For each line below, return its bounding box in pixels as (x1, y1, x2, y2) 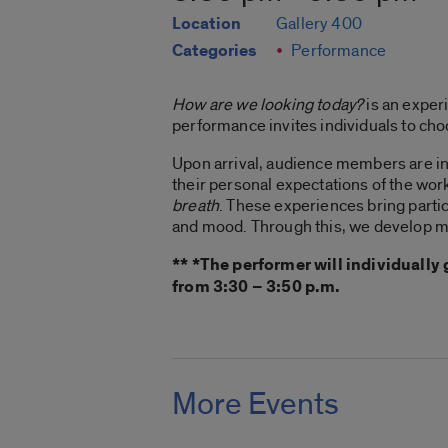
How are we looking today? (172, 94, 364, 116)
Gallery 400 (276, 13, 362, 35)
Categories (172, 40, 256, 63)
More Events (172, 383, 339, 424)
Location (172, 13, 241, 36)
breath (172, 195, 220, 217)
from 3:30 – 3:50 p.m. (172, 276, 341, 299)
